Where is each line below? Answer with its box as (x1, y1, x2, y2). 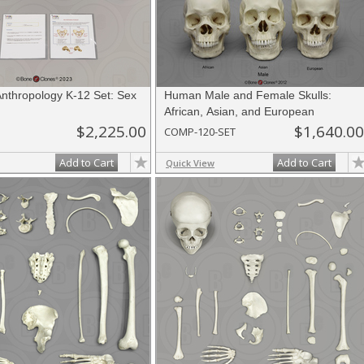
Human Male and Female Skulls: (164, 89, 331, 102)
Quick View (166, 157, 214, 169)
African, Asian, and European (164, 105, 314, 118)
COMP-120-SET (164, 124, 236, 139)
